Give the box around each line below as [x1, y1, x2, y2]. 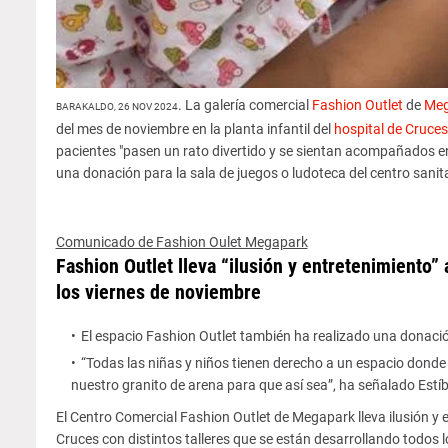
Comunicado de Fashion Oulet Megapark [55, 233, 308, 250]
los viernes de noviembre [55, 279, 266, 304]
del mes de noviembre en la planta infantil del [55, 120, 334, 137]
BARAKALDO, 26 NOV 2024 [55, 100, 178, 112]
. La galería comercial [177, 96, 312, 113]
